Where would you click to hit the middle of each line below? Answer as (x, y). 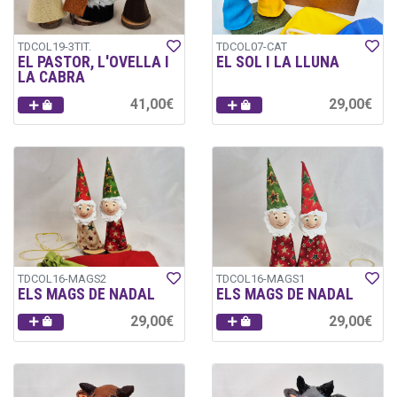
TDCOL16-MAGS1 (261, 278)
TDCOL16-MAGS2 (62, 278)
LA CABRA (51, 77)
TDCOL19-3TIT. (54, 46)
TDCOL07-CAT (252, 46)
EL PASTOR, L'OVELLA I (93, 62)
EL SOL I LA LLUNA (278, 62)
